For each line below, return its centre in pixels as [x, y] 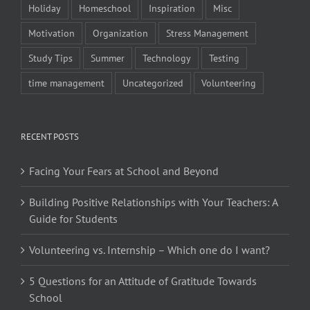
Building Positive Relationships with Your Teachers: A [153, 202]
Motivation [52, 33]
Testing [224, 57]
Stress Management [207, 33]
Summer [108, 57]
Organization [120, 33]
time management [66, 82]
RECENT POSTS [50, 136]
